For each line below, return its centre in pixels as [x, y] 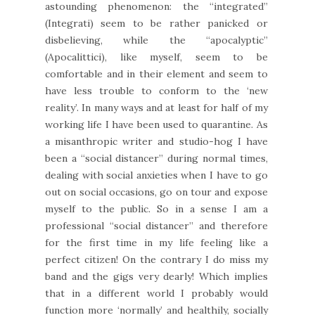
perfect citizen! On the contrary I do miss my [156, 259]
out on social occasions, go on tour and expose [156, 192]
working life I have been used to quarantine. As [156, 124]
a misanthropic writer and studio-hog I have [156, 141]
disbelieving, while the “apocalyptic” [156, 40]
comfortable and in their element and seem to [156, 73]
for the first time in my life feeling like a [156, 242]
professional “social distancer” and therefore [156, 225]
